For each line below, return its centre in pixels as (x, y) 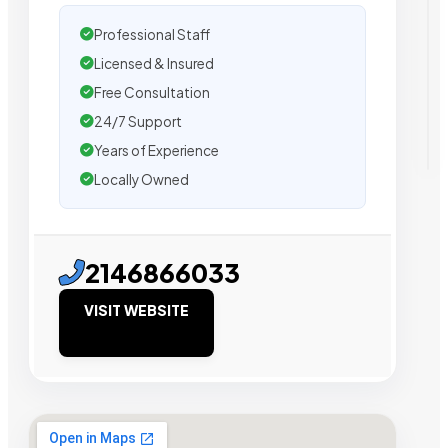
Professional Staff (152, 34)
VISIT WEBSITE (136, 309)
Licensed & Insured (154, 63)
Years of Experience (156, 150)
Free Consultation (152, 92)
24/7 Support (138, 121)
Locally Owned (141, 179)
